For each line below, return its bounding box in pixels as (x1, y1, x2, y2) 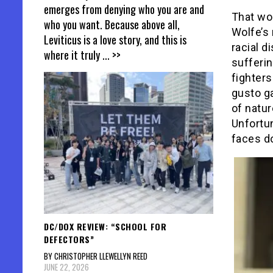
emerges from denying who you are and (44, 1, 204, 18)
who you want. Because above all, (44, 16, 180, 33)
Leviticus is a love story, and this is (44, 32, 186, 48)
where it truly (44, 47, 102, 63)
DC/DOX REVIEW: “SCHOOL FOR (44, 219, 166, 233)
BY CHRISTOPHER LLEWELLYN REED (44, 249, 147, 262)
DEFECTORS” (44, 232, 94, 246)
